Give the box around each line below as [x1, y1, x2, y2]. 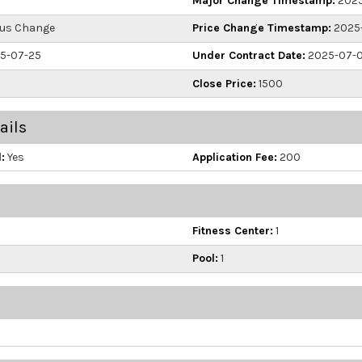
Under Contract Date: [192, 48, 305, 63]
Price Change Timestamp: [192, 21, 331, 36]
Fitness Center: [192, 223, 273, 238]
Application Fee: [192, 149, 277, 164]
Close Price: [192, 76, 256, 90]
